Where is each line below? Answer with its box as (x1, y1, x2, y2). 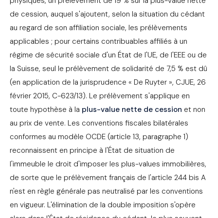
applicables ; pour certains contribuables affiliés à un (10, 36, 187, 47)
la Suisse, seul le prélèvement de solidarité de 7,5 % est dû (10, 64, 207, 74)
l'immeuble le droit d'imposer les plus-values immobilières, (10, 159, 206, 169)
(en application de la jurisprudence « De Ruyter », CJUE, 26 (10, 77, 206, 88)
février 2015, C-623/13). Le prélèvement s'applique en (10, 91, 190, 101)
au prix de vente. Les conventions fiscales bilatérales (10, 118, 188, 128)
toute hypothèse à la (10, 105, 82, 115)
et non (182, 105, 205, 115)
